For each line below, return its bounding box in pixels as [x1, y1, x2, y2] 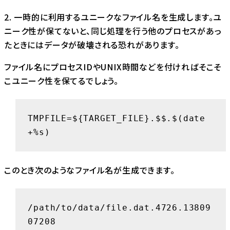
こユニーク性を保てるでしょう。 [4, 74, 119, 87]
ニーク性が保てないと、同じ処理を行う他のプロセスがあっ [4, 24, 222, 37]
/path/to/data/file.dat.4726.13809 [28, 203, 211, 213]
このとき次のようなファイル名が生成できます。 [4, 163, 175, 176]
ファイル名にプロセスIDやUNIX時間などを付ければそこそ [4, 60, 222, 73]
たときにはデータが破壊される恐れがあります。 [4, 38, 180, 51]
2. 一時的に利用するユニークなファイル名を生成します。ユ [4, 10, 222, 23]
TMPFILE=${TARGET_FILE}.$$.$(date [28, 113, 205, 124]
